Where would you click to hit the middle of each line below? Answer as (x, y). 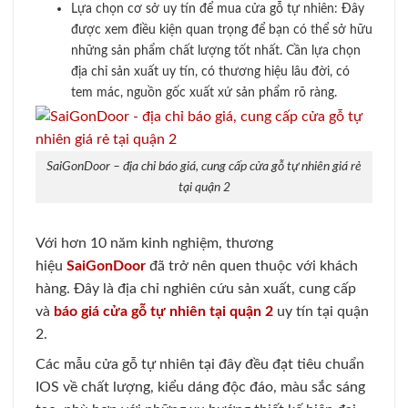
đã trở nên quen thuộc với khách (252, 266)
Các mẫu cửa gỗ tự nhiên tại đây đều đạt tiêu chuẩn (200, 365)
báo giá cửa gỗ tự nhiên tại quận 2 (163, 312)
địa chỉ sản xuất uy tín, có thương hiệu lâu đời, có (210, 71)
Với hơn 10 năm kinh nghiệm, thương (154, 244)
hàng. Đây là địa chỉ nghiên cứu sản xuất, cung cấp (196, 289)
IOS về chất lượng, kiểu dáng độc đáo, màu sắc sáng (200, 388)
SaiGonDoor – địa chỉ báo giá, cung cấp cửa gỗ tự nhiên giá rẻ (204, 167)
